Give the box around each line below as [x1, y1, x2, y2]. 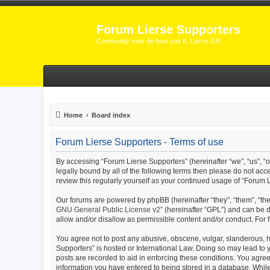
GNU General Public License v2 [56, 206, 160, 214]
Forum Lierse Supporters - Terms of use [55, 137, 224, 147]
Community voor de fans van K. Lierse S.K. [96, 37, 222, 45]
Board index [92, 111, 130, 119]
